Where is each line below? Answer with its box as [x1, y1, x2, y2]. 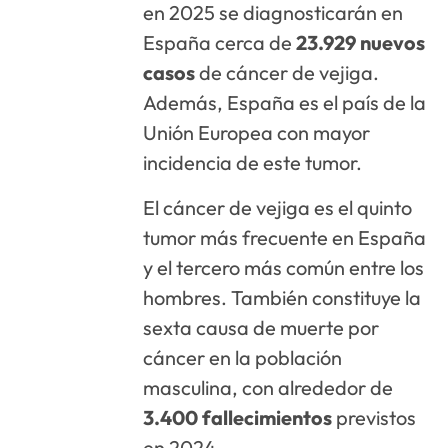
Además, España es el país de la [143, 90, 427, 116]
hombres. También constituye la [143, 284, 422, 310]
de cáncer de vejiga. [195, 60, 380, 86]
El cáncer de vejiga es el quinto [143, 194, 413, 220]
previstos [332, 404, 417, 430]
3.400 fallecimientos [143, 404, 333, 430]
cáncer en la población [143, 344, 343, 370]
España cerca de [143, 30, 297, 56]
